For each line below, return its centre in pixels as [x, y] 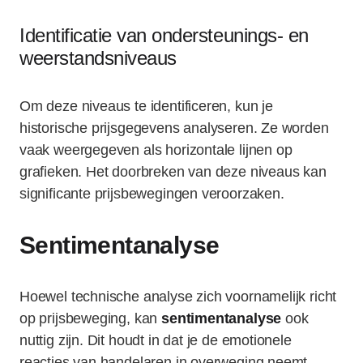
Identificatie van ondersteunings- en [164, 35]
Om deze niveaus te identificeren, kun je [146, 106]
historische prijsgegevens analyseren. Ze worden [174, 128]
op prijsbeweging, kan [91, 318]
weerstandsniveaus [98, 58]
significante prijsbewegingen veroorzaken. [152, 194]
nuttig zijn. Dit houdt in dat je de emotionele [156, 340]
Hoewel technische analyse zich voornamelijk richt [178, 297]
